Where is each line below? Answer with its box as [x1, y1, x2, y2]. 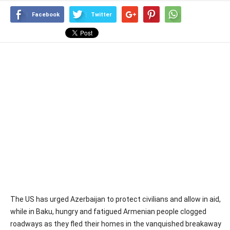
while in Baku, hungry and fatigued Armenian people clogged [10, 207, 206, 216]
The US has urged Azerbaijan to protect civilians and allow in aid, [10, 195, 221, 203]
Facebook [32, 11, 60, 18]
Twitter [91, 11, 112, 18]
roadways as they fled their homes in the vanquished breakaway [10, 220, 221, 228]
